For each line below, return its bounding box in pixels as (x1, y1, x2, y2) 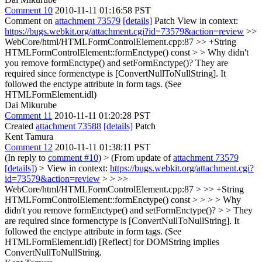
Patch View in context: (152, 15, 238, 26)
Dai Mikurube (5, 99, 57, 110)
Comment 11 (5, 110, 52, 120)
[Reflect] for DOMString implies (96, 236, 219, 247)
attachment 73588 (36, 120, 101, 131)
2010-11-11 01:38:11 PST (55, 142, 150, 152)
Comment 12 (5, 142, 53, 152)
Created (5, 120, 36, 131)
